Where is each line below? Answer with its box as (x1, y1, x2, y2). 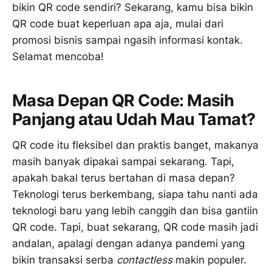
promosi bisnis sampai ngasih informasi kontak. (12, 33, 243, 46)
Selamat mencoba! (12, 50, 104, 63)
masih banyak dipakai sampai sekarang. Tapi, (12, 155, 234, 168)
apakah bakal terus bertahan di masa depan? (12, 172, 235, 184)
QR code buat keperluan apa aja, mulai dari (12, 17, 223, 30)
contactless (117, 254, 172, 266)
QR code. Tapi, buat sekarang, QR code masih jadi (12, 221, 258, 233)
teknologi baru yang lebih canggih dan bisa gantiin (12, 205, 258, 217)
